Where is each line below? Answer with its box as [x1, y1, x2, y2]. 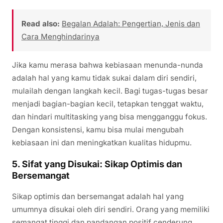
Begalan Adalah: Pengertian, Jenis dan [62, 19, 200, 29]
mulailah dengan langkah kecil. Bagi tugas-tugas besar [12, 86, 208, 96]
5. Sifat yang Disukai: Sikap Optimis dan [12, 159, 182, 170]
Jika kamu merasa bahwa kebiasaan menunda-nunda [12, 60, 203, 70]
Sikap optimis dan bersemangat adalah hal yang [12, 192, 184, 202]
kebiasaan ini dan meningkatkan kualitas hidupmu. [12, 138, 192, 148]
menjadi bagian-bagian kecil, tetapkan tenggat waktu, [12, 99, 204, 109]
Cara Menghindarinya [21, 32, 100, 42]
